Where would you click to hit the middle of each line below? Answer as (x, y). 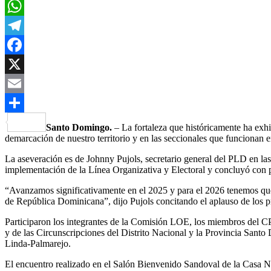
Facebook (24, 64)
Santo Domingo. (80, 127)
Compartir (65, 122)
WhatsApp (25, 25)
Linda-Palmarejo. (38, 243)
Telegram (23, 44)
